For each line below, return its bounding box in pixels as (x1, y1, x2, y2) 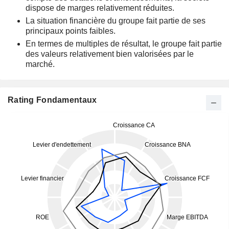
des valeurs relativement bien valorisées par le (26, 50, 194, 58)
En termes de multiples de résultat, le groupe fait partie (26, 39, 222, 48)
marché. (26, 60, 55, 68)
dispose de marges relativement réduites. (26, 4, 174, 12)
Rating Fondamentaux (8, 96, 97, 104)
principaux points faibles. (26, 27, 116, 35)
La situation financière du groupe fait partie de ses (26, 16, 205, 25)
